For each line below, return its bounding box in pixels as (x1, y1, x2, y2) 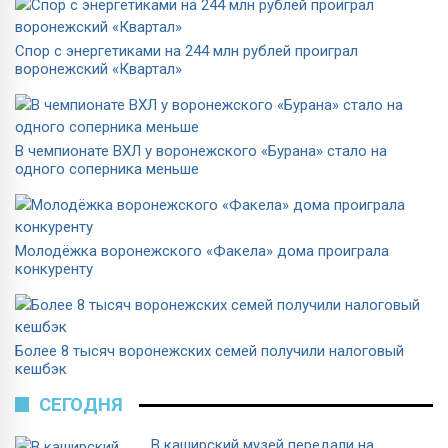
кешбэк (15, 360, 67, 379)
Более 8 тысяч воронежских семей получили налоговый (15, 342, 404, 361)
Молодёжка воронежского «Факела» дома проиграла (15, 242, 389, 261)
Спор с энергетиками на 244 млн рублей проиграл (15, 42, 358, 61)
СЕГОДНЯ (39, 394, 123, 417)
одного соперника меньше (15, 160, 199, 179)
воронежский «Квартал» (15, 60, 182, 79)
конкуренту (15, 260, 93, 279)
